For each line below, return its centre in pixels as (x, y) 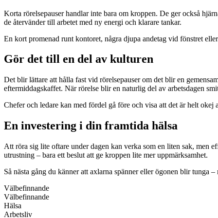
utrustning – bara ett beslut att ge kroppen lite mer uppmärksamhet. (106, 155)
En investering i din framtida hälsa (91, 126)
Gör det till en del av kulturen (79, 59)
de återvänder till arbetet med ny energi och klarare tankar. (93, 22)
